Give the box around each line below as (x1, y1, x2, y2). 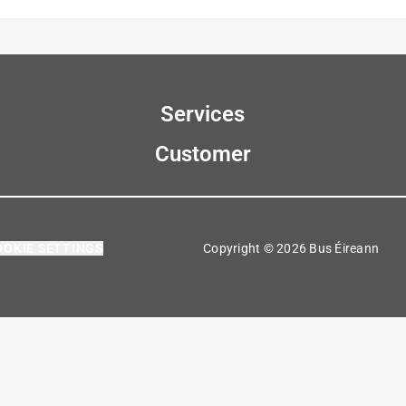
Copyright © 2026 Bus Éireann (203, 241, 379, 256)
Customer (154, 141, 251, 167)
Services (160, 101, 246, 127)
